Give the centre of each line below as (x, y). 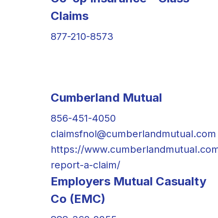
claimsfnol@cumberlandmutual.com (133, 134)
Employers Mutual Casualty (128, 181)
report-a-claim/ (85, 165)
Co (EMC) (78, 199)
